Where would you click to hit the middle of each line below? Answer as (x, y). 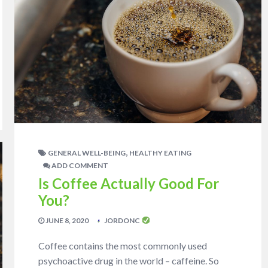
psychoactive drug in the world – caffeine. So (129, 260)
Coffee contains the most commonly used (123, 245)
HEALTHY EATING (161, 153)
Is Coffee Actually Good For (129, 183)
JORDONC (122, 220)
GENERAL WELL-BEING (87, 153)
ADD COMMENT (80, 165)
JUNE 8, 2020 (67, 220)
